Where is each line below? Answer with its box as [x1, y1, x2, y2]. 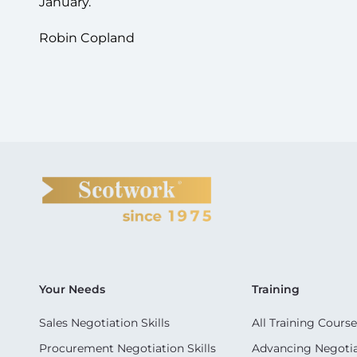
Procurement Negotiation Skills [39, 340, 216, 355]
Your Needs [39, 281, 105, 296]
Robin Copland [39, 30, 135, 45]
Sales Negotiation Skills [39, 315, 170, 330]
